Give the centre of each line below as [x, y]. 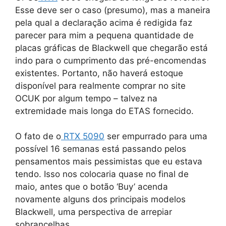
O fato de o [38, 136]
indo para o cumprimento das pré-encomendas [111, 60]
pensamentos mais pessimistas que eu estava [109, 162]
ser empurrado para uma [156, 136]
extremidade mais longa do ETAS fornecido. [104, 111]
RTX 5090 [83, 136]
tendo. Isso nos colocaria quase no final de [102, 174]
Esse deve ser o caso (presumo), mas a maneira [113, 10]
